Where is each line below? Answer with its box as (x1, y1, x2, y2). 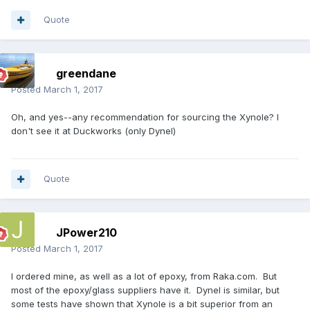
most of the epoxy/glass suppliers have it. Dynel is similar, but (11, 284, 280, 296)
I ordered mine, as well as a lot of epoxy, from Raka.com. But (11, 271, 277, 282)
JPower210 (56, 226, 117, 240)
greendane (56, 66, 116, 81)
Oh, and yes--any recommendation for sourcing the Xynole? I (11, 111, 279, 123)
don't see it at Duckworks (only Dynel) (11, 125, 176, 137)
